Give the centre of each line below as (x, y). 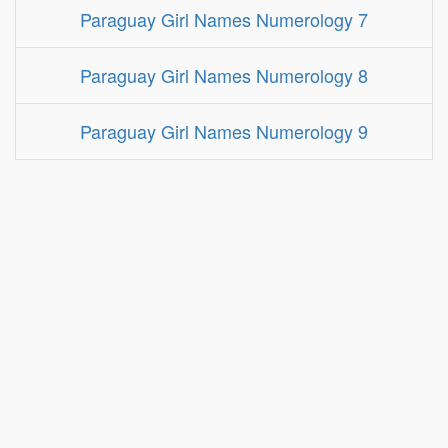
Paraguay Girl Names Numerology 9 (224, 131)
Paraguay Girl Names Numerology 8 (224, 75)
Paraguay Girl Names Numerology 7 (224, 19)
